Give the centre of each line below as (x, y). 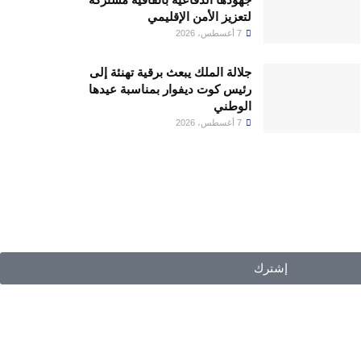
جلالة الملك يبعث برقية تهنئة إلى (170, 73)
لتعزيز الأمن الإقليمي (199, 17)
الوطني (232, 106)
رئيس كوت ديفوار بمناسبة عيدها (170, 89)
